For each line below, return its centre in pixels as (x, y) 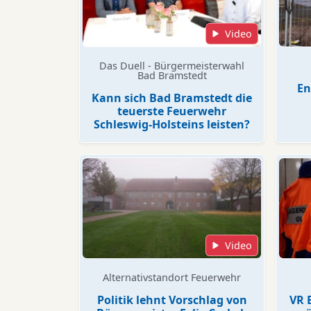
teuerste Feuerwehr (172, 111)
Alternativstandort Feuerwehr (172, 277)
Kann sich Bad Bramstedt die (172, 98)
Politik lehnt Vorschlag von (172, 300)
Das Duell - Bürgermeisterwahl (172, 66)
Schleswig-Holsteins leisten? (172, 124)
